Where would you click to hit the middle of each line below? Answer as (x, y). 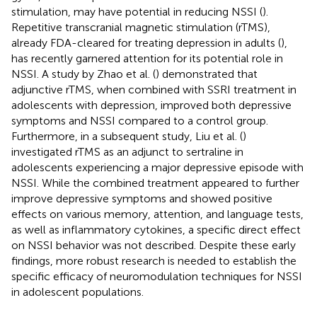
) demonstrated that (207, 74)
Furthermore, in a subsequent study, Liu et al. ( (127, 136)
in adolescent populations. (77, 292)
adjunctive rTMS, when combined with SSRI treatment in (154, 89)
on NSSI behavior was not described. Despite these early (154, 245)
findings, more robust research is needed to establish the (154, 260)
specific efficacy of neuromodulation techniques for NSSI (157, 276)
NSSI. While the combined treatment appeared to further (155, 183)
